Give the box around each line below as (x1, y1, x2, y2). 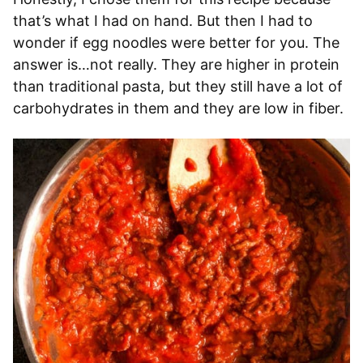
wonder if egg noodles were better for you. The (13, 33, 340, 51)
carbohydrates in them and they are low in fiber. (13, 99, 344, 117)
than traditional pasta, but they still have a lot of (13, 77, 343, 95)
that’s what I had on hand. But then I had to (13, 11, 313, 29)
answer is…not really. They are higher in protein (13, 55, 340, 73)
